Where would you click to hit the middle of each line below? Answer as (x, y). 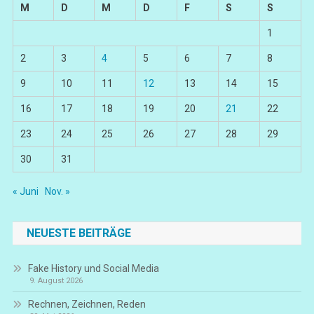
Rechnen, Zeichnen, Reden (87, 305)
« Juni (25, 192)
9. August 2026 (56, 281)
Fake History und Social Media (93, 269)
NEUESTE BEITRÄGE (78, 233)
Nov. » (57, 192)
